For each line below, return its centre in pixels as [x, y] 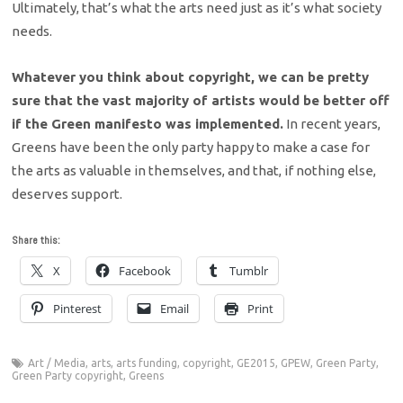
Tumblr [249, 270]
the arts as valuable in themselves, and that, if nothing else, [194, 170]
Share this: [36, 240]
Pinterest [78, 308]
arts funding [147, 363]
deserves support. [67, 193]
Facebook [145, 270]
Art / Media [57, 363]
